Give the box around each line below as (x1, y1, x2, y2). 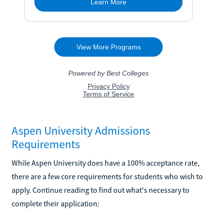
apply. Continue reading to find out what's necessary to (12, 185, 189, 195)
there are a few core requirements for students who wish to (12, 171, 203, 181)
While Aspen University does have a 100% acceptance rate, (12, 157, 200, 168)
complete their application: (12, 198, 99, 208)
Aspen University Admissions (12, 123, 150, 138)
